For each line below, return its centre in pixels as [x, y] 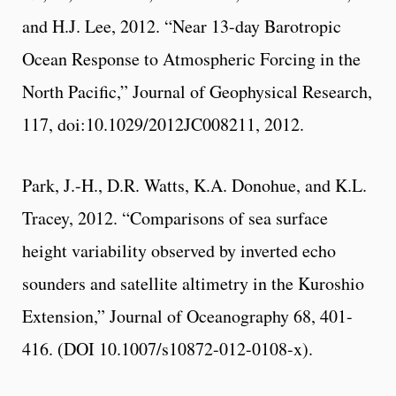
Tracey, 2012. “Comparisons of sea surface [175, 217]
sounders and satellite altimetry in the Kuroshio [193, 283]
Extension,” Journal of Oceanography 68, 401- [187, 316]
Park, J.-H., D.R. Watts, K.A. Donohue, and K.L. [194, 185]
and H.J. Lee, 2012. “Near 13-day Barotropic [182, 26]
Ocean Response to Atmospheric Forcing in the [191, 58]
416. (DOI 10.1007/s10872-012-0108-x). [168, 348]
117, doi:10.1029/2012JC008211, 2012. [163, 124]
